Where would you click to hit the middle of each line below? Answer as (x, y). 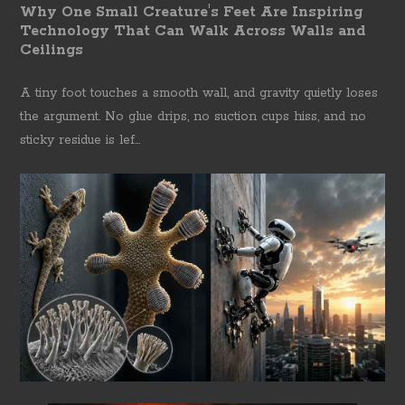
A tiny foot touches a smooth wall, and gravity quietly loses (199, 94)
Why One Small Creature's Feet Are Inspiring (192, 13)
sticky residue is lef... (80, 141)
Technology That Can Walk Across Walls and (193, 32)
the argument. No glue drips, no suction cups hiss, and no (193, 117)
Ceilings (52, 51)
